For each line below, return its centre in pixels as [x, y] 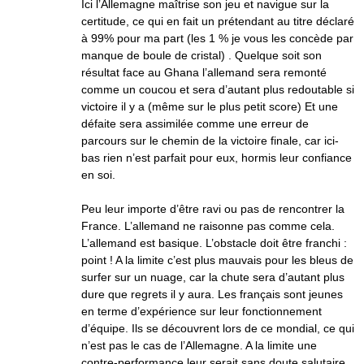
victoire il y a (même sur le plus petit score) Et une [210, 106]
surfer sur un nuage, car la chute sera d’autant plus [213, 277]
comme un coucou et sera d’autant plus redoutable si [218, 89]
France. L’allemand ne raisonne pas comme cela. [208, 226]
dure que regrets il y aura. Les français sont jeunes [212, 294]
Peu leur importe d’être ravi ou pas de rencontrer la [213, 209]
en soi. [98, 175]
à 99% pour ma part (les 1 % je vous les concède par [217, 38]
